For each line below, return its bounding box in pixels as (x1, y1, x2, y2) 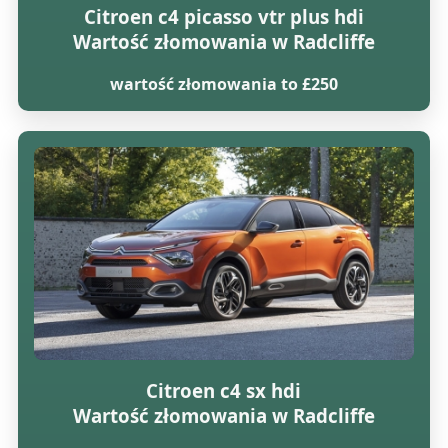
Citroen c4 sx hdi (146, 378, 302, 404)
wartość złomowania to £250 (109, 72, 338, 95)
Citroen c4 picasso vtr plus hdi (83, 3, 364, 29)
